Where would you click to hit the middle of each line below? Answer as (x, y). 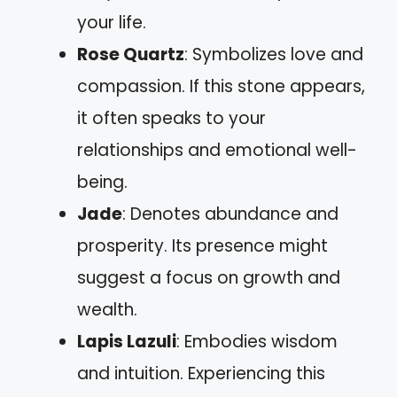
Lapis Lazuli (127, 342)
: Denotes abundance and (230, 214)
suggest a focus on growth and (209, 278)
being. (102, 182)
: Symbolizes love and (274, 54)
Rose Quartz (131, 54)
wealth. (107, 310)
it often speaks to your (171, 118)
